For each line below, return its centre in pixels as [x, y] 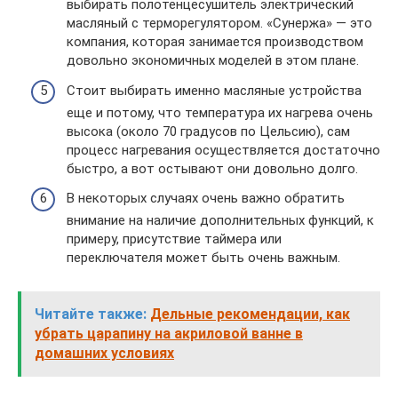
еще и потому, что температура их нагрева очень [220, 112]
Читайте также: [91, 314]
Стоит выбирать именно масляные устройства [214, 90]
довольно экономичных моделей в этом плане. [213, 60]
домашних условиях [104, 353]
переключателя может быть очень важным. [203, 258]
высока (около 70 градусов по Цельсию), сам [208, 131]
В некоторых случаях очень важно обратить [206, 198]
